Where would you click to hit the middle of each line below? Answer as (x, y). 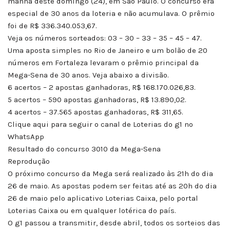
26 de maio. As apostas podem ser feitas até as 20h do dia (112, 186)
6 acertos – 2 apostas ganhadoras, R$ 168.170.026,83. (102, 88)
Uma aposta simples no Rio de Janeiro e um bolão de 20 (108, 51)
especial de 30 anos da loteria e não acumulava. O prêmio (111, 14)
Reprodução (29, 161)
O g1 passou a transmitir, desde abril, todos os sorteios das (114, 223)
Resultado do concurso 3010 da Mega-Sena (84, 149)
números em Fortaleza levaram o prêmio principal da (103, 63)
